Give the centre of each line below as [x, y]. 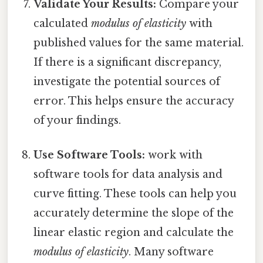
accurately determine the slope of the [134, 213]
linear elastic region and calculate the [134, 232]
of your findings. [77, 120]
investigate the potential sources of [127, 81]
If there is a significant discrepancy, [128, 62]
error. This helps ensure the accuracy [134, 101]
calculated [63, 23]
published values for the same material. [139, 43]
